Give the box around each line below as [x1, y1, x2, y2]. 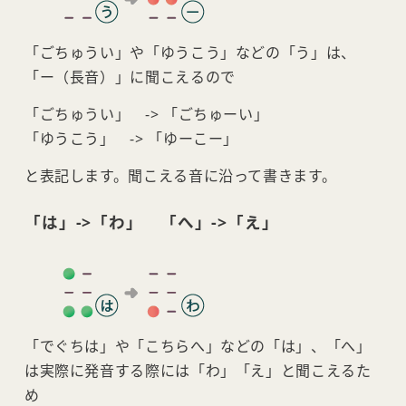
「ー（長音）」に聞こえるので [24, 67, 236, 88]
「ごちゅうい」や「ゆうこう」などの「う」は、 [24, 43, 356, 63]
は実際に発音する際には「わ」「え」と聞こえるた [24, 361, 372, 382]
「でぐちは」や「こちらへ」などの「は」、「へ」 [24, 336, 372, 357]
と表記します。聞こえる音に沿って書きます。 [24, 166, 337, 187]
